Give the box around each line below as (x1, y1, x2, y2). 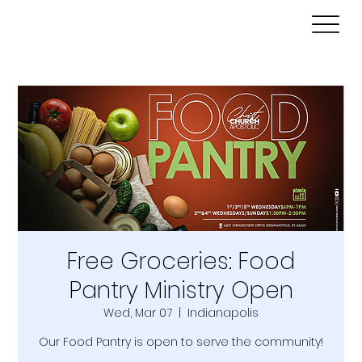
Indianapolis (187, 304, 259, 321)
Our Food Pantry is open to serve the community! (39, 333, 323, 350)
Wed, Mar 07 (103, 304, 172, 321)
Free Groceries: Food (67, 245, 295, 277)
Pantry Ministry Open (69, 274, 293, 306)
